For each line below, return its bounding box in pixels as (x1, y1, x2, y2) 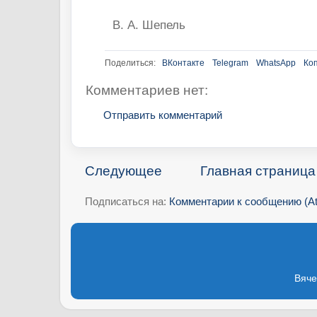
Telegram (212, 57, 248, 68)
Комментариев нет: (86, 82, 208, 98)
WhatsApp (256, 57, 296, 68)
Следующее (85, 163, 162, 179)
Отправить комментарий (103, 109, 222, 121)
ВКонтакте (162, 57, 204, 68)
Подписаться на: (85, 195, 169, 208)
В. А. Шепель (112, 18, 185, 32)
